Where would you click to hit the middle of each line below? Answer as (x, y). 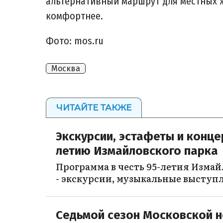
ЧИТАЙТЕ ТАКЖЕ (94, 107)
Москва (66, 68)
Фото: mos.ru (75, 41)
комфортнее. (74, 16)
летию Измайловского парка (137, 151)
